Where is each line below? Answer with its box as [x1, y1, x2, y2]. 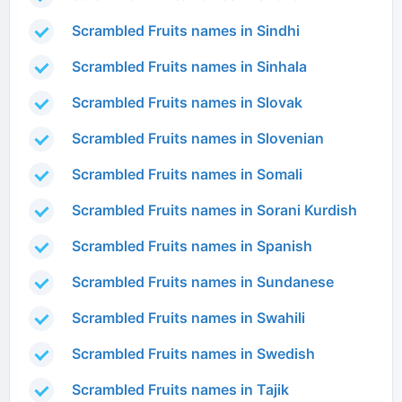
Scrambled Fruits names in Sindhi [72, 22, 300, 40]
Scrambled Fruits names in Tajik [72, 380, 289, 399]
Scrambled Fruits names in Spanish [72, 237, 312, 256]
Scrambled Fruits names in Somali [72, 165, 302, 184]
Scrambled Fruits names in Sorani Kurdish [72, 201, 357, 220]
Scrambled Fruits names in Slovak [72, 93, 302, 112]
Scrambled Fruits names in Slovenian [72, 129, 324, 148]
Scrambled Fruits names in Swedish [72, 345, 315, 363]
